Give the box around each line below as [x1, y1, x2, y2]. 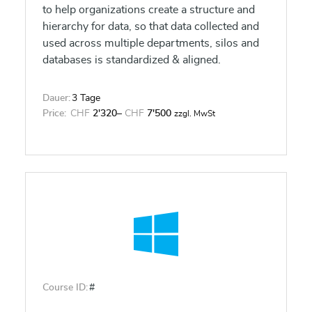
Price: [42, 109, 66, 118]
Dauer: [42, 93, 70, 103]
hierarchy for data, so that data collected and [42, 21, 259, 32]
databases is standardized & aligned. [42, 54, 221, 65]
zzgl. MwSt [174, 109, 215, 118]
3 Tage [72, 93, 100, 103]
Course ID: [42, 283, 88, 292]
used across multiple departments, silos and [42, 38, 259, 49]
